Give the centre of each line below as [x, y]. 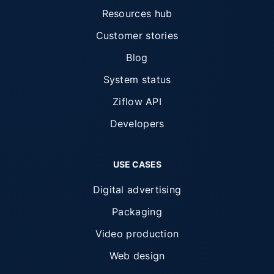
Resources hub [137, 13]
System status [137, 79]
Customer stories [137, 35]
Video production [137, 233]
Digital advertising [137, 189]
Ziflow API [137, 101]
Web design [137, 255]
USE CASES [137, 164]
